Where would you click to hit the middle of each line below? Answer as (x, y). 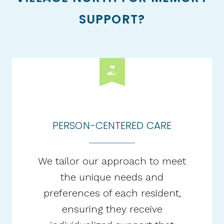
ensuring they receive (112, 209)
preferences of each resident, (112, 193)
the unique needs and (112, 177)
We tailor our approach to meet (112, 161)
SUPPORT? (112, 19)
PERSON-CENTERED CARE (112, 125)
